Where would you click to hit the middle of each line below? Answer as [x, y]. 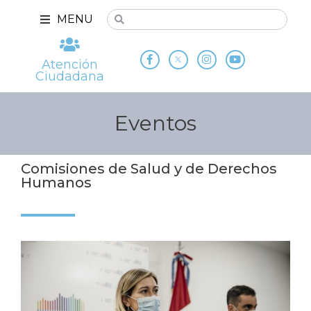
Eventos [155, 124]
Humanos [56, 183]
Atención [70, 65]
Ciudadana [70, 76]
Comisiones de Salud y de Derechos [149, 169]
